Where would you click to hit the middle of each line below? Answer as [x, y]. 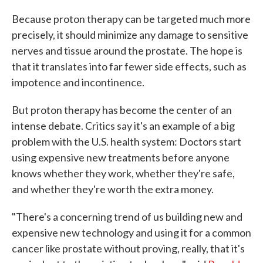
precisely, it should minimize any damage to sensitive [130, 35]
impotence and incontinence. [78, 82]
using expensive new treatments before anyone [121, 157]
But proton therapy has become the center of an [122, 110]
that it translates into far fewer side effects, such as [129, 66]
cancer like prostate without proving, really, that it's [128, 248]
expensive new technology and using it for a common [131, 232]
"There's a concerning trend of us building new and [127, 217]
